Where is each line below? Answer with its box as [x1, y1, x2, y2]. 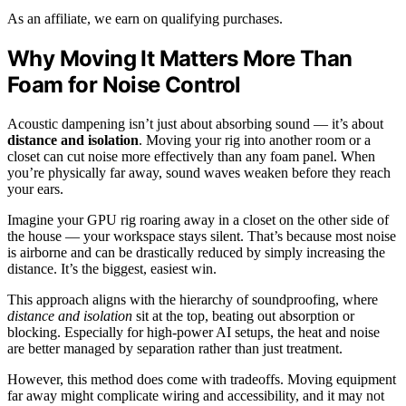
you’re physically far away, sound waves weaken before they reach [7, 165, 391, 181]
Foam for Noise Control [7, 72, 241, 99]
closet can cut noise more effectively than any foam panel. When [7, 149, 375, 165]
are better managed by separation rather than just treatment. [7, 341, 343, 357]
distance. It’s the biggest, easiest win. [7, 261, 217, 277]
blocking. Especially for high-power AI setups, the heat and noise [7, 324, 380, 341]
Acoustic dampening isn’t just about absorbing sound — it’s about [7, 116, 383, 132]
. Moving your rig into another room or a [139, 132, 371, 149]
